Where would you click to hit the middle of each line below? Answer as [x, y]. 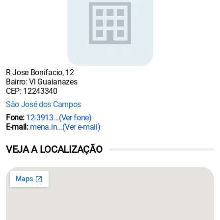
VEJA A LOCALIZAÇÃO [54, 149]
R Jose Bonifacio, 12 [40, 72]
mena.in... [46, 127]
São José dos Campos [43, 104]
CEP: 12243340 [32, 91]
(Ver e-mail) [82, 127]
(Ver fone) [75, 118]
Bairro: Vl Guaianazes [42, 82]
